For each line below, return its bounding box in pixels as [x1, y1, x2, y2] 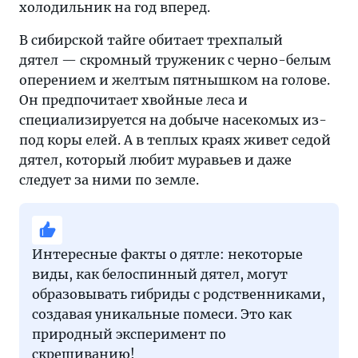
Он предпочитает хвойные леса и [19, 92, 248, 109]
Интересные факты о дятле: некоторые [32, 246, 303, 263]
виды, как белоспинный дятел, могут [32, 266, 288, 283]
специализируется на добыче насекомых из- [19, 112, 327, 129]
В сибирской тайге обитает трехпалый [19, 32, 283, 49]
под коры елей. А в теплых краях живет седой [19, 132, 331, 149]
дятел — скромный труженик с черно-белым [19, 52, 331, 69]
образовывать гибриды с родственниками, [32, 286, 325, 303]
